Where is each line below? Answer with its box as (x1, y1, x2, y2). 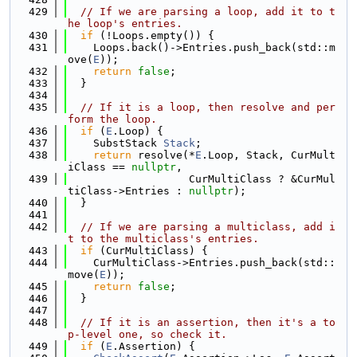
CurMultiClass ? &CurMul (68, 173, 335, 185)
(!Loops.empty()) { (93, 29, 214, 41)
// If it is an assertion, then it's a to (80, 316, 335, 328)
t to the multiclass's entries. (68, 233, 259, 245)
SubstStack (68, 137, 163, 149)
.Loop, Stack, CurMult (202, 149, 335, 161)
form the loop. (68, 113, 157, 125)
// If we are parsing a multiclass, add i (80, 221, 335, 233)
